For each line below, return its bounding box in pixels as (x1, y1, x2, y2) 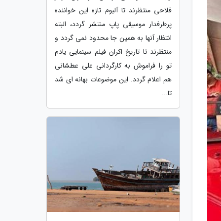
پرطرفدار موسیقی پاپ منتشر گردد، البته (55, 18, 172, 30)
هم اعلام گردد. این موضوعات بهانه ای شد (55, 74, 172, 85)
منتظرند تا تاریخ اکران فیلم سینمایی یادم (55, 46, 172, 57)
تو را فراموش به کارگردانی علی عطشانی (55, 60, 172, 71)
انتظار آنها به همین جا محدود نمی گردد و (55, 32, 172, 43)
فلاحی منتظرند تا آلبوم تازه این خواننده (55, 4, 172, 16)
